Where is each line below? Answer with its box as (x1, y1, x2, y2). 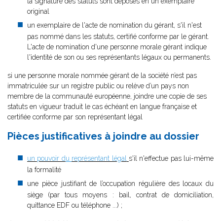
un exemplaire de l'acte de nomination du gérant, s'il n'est (27, 21, 202, 29)
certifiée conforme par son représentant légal (7, 113, 143, 121)
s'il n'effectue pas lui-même (128, 154, 214, 162)
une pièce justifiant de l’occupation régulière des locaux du (27, 180, 214, 187)
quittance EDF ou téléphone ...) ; (27, 201, 122, 209)
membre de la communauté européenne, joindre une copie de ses (7, 92, 207, 100)
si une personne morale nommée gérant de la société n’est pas (7, 72, 197, 79)
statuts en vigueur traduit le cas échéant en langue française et (7, 103, 197, 110)
